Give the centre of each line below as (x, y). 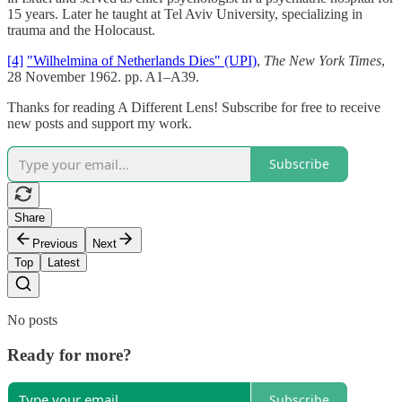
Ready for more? (70, 354)
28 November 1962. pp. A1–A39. (103, 76)
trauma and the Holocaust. (81, 30)
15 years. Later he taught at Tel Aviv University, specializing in (185, 13)
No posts (32, 319)
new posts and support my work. (100, 123)
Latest (64, 262)
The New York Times (323, 60)
